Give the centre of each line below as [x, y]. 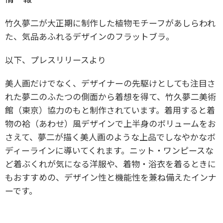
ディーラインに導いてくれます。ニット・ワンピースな [109, 150]
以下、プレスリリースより [56, 59]
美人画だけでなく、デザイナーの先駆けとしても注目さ [110, 83]
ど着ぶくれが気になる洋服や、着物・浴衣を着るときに [111, 163]
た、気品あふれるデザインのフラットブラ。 [90, 36]
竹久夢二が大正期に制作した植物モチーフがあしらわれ [110, 22]
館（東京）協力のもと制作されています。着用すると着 [110, 110]
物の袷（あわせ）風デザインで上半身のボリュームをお [111, 123]
